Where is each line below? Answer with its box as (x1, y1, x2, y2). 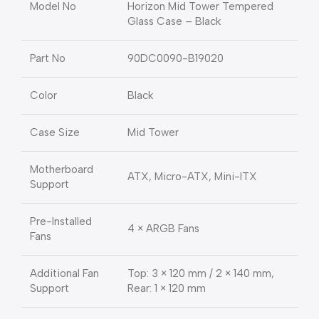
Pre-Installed (30, 215, 92, 229)
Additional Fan (30, 267, 99, 281)
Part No (30, 52, 66, 66)
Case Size (30, 126, 80, 140)
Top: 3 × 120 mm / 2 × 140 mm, (127, 267, 274, 281)
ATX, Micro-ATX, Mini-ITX (127, 170, 257, 184)
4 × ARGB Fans (127, 222, 199, 236)
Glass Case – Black (127, 15, 221, 28)
